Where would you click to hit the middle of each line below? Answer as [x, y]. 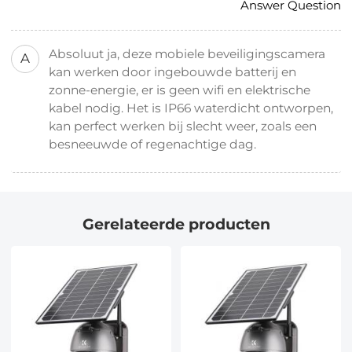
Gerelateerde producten [176, 224]
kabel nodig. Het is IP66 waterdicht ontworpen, [191, 108]
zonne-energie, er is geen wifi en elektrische [180, 90]
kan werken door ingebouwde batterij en [173, 72]
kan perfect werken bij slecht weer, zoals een [183, 126]
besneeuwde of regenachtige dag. [153, 145]
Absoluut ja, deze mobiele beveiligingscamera [187, 54]
